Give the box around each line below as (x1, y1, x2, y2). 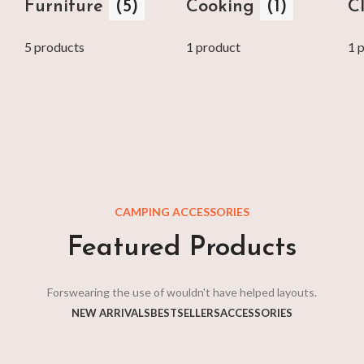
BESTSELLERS (150, 306, 220, 320)
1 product (185, 39, 240, 55)
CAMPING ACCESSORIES (115, 205, 249, 219)
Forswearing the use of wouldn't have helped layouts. (47, 285, 317, 300)
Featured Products (67, 234, 297, 263)
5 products (24, 39, 85, 55)
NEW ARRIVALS (71, 306, 150, 320)
